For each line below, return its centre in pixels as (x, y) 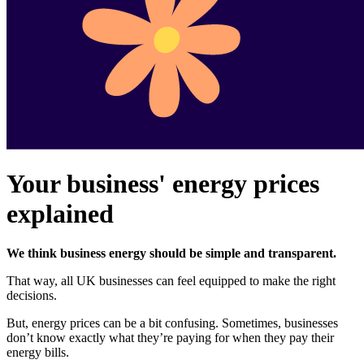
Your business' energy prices (163, 183)
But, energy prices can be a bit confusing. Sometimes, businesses (172, 323)
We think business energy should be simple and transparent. (171, 253)
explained (60, 213)
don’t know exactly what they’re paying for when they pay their (170, 338)
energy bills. (38, 353)
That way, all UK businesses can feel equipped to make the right (171, 281)
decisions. (32, 296)
